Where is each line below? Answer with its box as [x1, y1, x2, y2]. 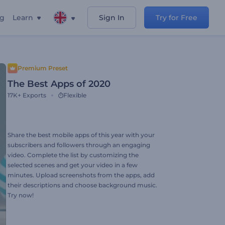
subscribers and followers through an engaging [8, 141, 150, 149]
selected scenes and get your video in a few [8, 161, 138, 169]
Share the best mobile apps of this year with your [8, 131, 155, 139]
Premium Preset [18, 64, 68, 72]
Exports [23, 91, 46, 99]
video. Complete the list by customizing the [8, 151, 139, 159]
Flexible [63, 91, 86, 99]
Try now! [8, 191, 34, 199]
